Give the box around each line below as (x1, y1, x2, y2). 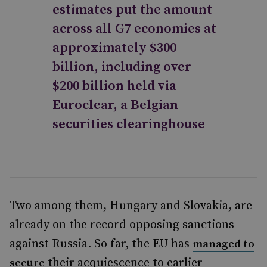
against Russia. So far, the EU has (10, 237, 193, 252)
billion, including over (52, 59, 191, 75)
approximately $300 (52, 40, 176, 56)
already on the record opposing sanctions (10, 218, 234, 232)
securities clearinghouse (52, 116, 205, 132)
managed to (193, 237, 254, 251)
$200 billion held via (52, 78, 176, 94)
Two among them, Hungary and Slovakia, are (10, 198, 252, 213)
